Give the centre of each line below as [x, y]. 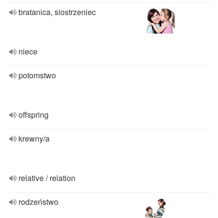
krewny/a [34, 138]
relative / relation [47, 178]
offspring [34, 115]
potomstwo [37, 75]
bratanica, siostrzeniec [57, 12]
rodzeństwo [38, 202]
